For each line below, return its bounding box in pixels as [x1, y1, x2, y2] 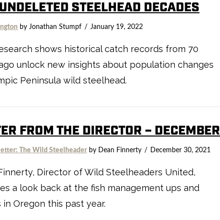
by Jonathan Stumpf [18, 23, 82, 30]
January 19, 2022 [90, 23, 143, 30]
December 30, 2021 [150, 146, 211, 154]
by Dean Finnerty [87, 146, 142, 154]
